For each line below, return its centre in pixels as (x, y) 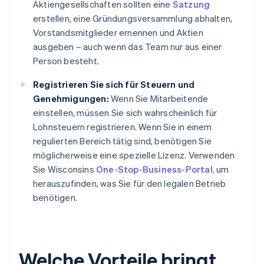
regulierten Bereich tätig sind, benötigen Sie (122, 141)
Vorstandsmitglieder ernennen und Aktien (118, 33)
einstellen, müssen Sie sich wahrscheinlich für (125, 113)
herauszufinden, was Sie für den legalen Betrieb (130, 184)
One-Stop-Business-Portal (154, 169)
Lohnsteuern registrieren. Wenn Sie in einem (123, 127)
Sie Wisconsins (65, 169)
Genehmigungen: (71, 99)
